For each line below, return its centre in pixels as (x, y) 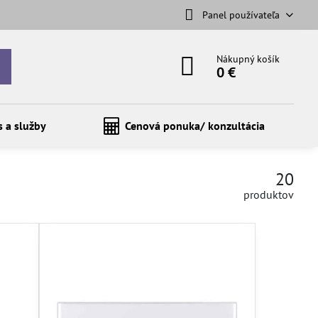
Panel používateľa (241, 15)
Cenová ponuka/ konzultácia (194, 126)
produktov (269, 194)
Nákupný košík (248, 59)
